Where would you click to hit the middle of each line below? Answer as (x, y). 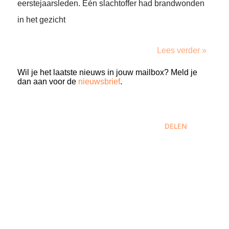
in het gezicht (41, 20)
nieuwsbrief (99, 82)
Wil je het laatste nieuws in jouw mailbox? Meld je (107, 72)
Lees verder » (182, 50)
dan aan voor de (48, 82)
